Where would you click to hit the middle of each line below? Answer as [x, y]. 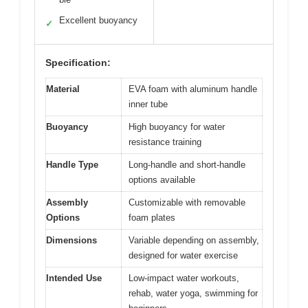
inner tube [148, 104]
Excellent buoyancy [98, 20]
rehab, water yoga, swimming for [193, 293]
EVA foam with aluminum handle [193, 89]
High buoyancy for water [177, 126]
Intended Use [74, 278]
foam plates [152, 217]
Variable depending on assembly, [194, 240]
